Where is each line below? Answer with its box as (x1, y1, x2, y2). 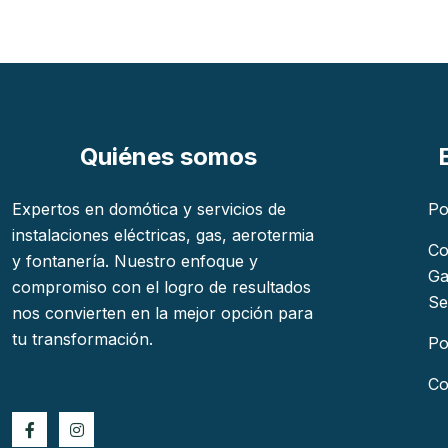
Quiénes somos (79, 142, 257, 171)
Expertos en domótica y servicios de (12, 199, 286, 219)
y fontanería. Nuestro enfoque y (12, 251, 258, 271)
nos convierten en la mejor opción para (12, 303, 313, 323)
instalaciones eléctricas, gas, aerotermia (12, 225, 314, 245)
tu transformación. (12, 329, 153, 349)
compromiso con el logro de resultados (12, 277, 311, 297)
